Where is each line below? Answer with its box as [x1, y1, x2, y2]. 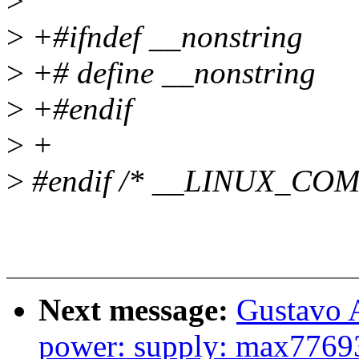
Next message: [38, 292, 236, 328]
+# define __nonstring [24, 55, 316, 91]
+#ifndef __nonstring [24, 19, 303, 54]
